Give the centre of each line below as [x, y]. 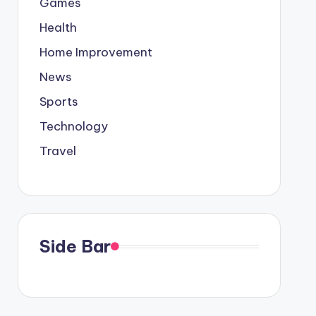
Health [58, 28]
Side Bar [75, 246]
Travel [57, 151]
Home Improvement [96, 52]
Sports [59, 102]
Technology [73, 126]
